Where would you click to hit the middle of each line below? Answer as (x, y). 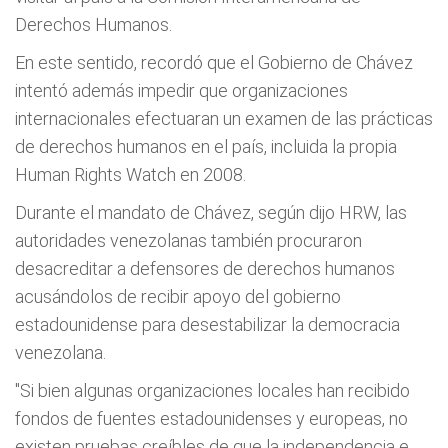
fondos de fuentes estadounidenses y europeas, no (211, 418)
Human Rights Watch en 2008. (130, 174)
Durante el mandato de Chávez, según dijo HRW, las (211, 212)
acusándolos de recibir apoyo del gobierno (178, 296)
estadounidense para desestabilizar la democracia (207, 324)
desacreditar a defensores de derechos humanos (205, 268)
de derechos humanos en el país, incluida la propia (206, 146)
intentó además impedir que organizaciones (181, 90)
